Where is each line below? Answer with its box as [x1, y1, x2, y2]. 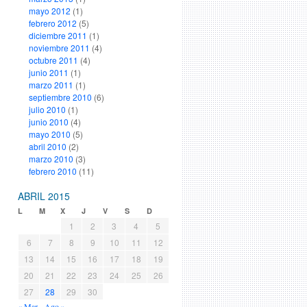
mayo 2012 [28, 5, 71, 16]
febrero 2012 [28, 17, 77, 29]
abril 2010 [28, 140, 66, 152]
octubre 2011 [28, 54, 78, 66]
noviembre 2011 [28, 42, 90, 53]
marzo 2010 [28, 153, 73, 164]
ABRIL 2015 [18, 189, 70, 203]
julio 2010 [28, 103, 66, 115]
